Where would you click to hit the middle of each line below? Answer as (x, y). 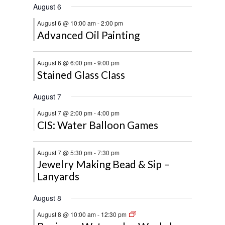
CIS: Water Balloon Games (98, 125)
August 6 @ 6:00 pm (65, 62)
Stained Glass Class (81, 74)
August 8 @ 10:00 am (67, 214)
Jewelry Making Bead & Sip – (104, 164)
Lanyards (59, 176)
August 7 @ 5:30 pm (65, 152)
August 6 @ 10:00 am (67, 23)
